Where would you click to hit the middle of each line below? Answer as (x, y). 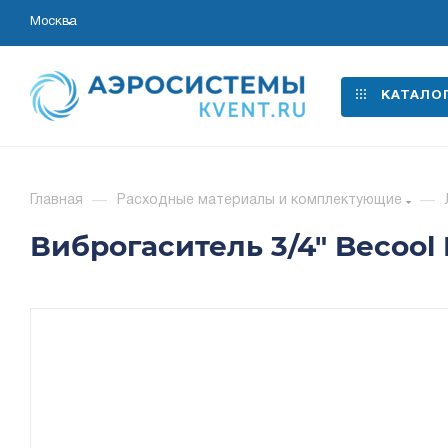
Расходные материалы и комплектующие (259, 201)
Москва (53, 22)
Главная (56, 201)
